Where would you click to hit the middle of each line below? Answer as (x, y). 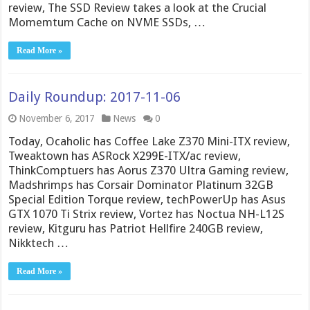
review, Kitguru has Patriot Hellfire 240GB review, (136, 228)
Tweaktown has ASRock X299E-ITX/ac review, (125, 156)
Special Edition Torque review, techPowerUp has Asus (147, 199)
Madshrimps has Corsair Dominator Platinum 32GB (141, 185)
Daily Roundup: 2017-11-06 (95, 97)
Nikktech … (39, 243)
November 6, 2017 (57, 118)
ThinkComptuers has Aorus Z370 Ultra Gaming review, (149, 170)
